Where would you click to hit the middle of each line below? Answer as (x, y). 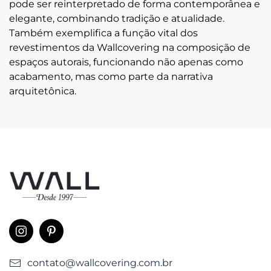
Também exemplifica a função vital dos (103, 33)
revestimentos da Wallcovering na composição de (130, 47)
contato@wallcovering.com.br (100, 263)
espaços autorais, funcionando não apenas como (126, 62)
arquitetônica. (43, 91)
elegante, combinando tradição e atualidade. (117, 18)
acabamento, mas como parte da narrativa (111, 76)
